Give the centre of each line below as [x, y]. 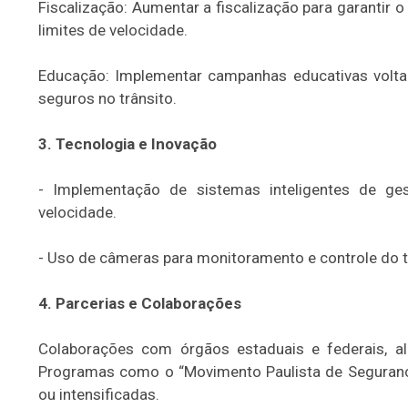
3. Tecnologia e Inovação [127, 144]
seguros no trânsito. [107, 98]
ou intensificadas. [99, 394]
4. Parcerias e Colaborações [140, 303]
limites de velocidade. [113, 30]
